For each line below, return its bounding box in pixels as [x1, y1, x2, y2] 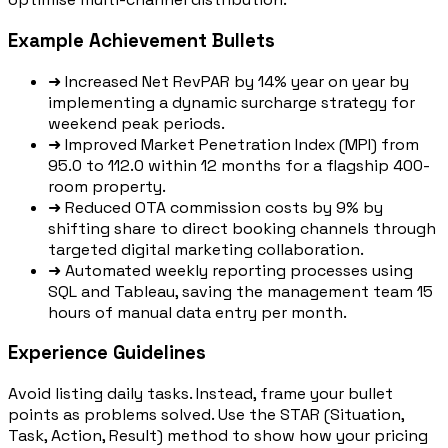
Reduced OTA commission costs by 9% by [65, 196, 383, 218]
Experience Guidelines [8, 341, 206, 365]
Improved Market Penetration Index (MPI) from [65, 133, 419, 155]
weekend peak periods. [48, 112, 225, 134]
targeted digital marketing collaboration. [48, 238, 364, 260]
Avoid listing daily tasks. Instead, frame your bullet [8, 383, 393, 405]
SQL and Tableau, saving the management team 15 [48, 280, 433, 302]
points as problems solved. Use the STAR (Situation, [8, 404, 404, 426]
